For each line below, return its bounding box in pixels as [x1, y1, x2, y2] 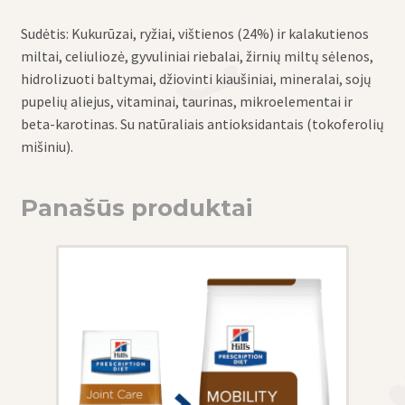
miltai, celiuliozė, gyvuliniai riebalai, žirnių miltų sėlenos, [20, 47, 373, 66]
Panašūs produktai [20, 193, 252, 222]
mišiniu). [20, 137, 73, 156]
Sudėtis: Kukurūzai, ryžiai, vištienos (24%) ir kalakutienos [20, 24, 369, 43]
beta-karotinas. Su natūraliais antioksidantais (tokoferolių [20, 115, 384, 134]
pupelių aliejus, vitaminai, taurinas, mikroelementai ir [20, 92, 353, 111]
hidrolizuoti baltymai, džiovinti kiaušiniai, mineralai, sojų [20, 70, 372, 89]
